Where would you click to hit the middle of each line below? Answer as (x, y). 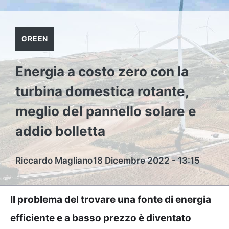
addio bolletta (60, 131)
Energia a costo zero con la (102, 71)
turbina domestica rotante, (102, 91)
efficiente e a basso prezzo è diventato (101, 218)
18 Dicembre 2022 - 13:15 (146, 161)
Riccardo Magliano (54, 161)
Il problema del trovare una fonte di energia (111, 200)
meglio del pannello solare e (106, 111)
